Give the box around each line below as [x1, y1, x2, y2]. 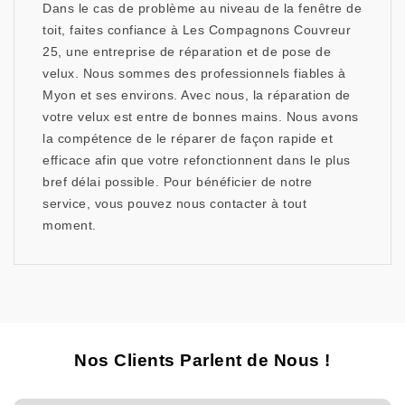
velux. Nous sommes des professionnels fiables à [42, 66, 346, 81]
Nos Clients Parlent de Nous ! [74, 351, 331, 371]
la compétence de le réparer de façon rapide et [42, 131, 333, 146]
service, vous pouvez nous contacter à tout [42, 196, 306, 212]
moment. [42, 218, 97, 233]
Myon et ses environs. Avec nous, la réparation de [42, 88, 351, 103]
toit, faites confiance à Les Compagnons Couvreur [42, 23, 351, 38]
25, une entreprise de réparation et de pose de [42, 44, 331, 60]
